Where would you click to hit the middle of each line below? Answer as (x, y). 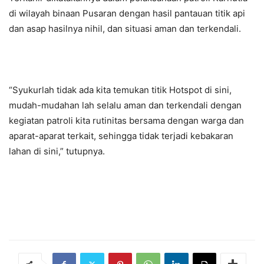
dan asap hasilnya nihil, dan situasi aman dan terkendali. (125, 28)
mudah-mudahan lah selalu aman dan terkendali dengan (125, 105)
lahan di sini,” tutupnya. (57, 151)
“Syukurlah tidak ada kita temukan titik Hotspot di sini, (120, 90)
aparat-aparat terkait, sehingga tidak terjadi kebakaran (121, 136)
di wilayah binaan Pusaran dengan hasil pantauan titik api (127, 13)
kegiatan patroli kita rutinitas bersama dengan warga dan (126, 120)
